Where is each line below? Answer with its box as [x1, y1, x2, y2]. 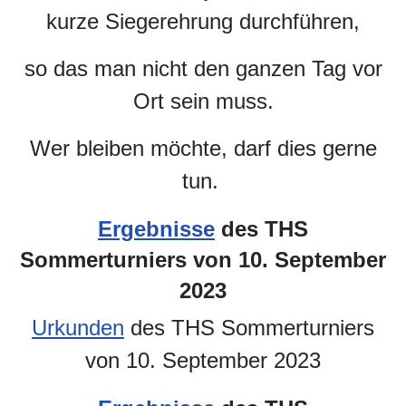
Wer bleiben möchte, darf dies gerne [29, 135, 377, 160]
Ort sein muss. [132, 88, 274, 113]
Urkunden [32, 314, 124, 340]
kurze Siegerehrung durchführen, [46, 8, 360, 34]
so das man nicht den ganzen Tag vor [24, 55, 382, 81]
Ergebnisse [98, 216, 215, 241]
